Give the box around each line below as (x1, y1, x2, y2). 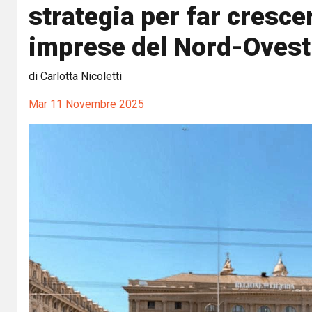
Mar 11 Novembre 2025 (29, 97, 144, 111)
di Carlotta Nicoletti (29, 70, 122, 83)
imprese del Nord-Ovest (29, 32, 311, 62)
